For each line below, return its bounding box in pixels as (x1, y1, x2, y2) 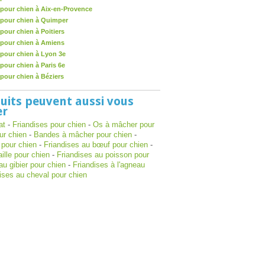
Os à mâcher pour (93, 120, 154, 129)
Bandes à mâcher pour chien (34, 130, 132, 139)
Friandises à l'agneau (73, 160, 145, 169)
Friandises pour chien (12, 120, 86, 129)
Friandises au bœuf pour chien (44, 140, 148, 149)
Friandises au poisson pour (57, 150, 149, 159)
